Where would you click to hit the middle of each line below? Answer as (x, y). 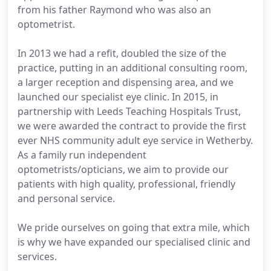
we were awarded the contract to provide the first (132, 126)
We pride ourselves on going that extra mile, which (134, 227)
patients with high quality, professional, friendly (126, 184)
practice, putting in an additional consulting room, (132, 68)
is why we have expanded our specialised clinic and (134, 242)
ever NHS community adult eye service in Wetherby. (135, 140)
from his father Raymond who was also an (114, 10)
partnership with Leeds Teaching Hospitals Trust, (129, 111)
